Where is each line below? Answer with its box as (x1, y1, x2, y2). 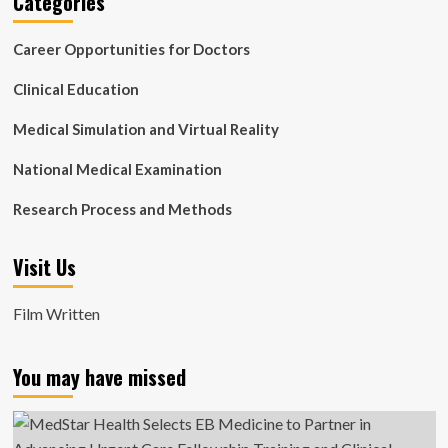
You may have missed (12, 362, 186, 392)
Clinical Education (12, 80, 139, 98)
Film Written (12, 304, 100, 323)
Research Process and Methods (12, 200, 232, 218)
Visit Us (12, 252, 76, 282)
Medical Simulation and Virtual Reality (12, 120, 279, 138)
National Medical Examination (12, 160, 222, 178)
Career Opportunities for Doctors (12, 40, 250, 58)
